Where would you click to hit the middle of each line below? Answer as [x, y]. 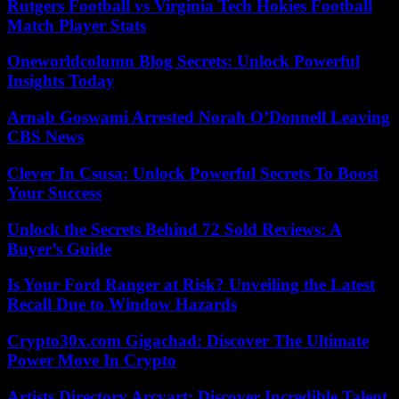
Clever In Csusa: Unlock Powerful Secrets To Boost [193, 173]
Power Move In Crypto [92, 360]
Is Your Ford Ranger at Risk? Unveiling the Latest [191, 285]
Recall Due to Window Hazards [122, 305]
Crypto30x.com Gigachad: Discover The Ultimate [188, 340]
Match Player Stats [77, 25]
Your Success [54, 192]
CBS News [45, 137]
